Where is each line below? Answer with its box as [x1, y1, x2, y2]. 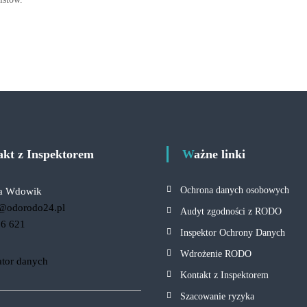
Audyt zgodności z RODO [180, 206, 282, 217]
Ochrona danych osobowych [180, 185, 290, 195]
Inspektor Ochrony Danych [180, 228, 286, 238]
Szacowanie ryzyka [180, 291, 255, 302]
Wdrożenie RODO [180, 249, 252, 259]
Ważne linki [194, 147, 246, 161]
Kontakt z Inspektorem [180, 270, 269, 280]
